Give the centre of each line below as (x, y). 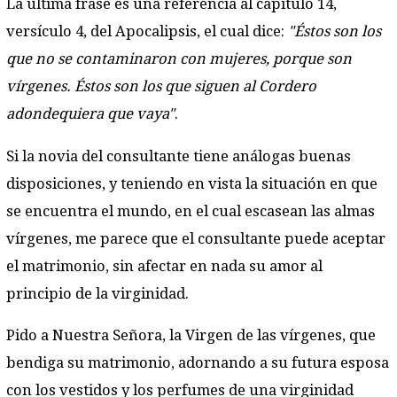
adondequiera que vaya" (90, 114)
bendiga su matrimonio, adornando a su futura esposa (198, 363)
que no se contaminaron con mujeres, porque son (179, 59)
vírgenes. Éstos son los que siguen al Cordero (161, 87)
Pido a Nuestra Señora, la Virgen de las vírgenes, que (191, 336)
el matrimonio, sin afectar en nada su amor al (164, 266)
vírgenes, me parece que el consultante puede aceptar (196, 238)
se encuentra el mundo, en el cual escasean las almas (191, 211)
